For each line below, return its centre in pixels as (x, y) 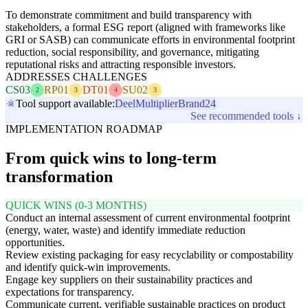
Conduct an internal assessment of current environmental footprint (148, 218)
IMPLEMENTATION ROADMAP (84, 129)
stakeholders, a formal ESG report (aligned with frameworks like (145, 27)
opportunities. (35, 243)
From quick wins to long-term (111, 158)
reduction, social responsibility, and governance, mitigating (132, 52)
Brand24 (197, 103)
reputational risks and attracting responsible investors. (121, 64)
